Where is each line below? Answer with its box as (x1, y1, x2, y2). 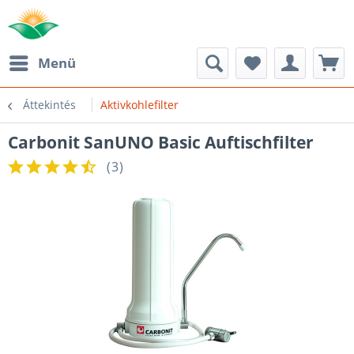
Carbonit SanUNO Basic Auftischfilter (8, 131, 314, 153)
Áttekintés (23, 97, 76, 112)
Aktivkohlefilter (100, 97, 179, 112)
